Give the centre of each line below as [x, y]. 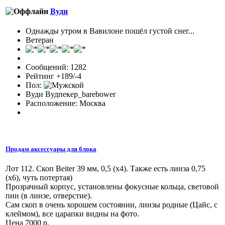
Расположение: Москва [66, 103]
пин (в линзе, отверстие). [49, 196]
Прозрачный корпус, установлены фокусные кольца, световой [112, 187]
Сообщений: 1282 [56, 67]
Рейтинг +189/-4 [53, 76]
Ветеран [40, 40]
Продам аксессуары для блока [51, 149]
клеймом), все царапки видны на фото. [72, 214]
